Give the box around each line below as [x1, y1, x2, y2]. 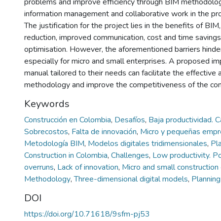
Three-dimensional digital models [74, 173, 190, 184]
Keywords [24, 97, 70, 110]
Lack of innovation [57, 161, 120, 173]
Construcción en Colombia [24, 114, 113, 125]
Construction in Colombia [24, 149, 110, 161]
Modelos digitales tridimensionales [88, 138, 209, 149]
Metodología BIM [24, 138, 86, 149]
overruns [24, 161, 56, 173]
